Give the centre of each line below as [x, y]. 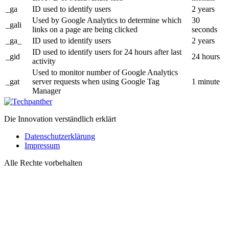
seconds [204, 30]
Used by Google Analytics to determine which [107, 20]
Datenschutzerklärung [60, 136]
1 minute [206, 82]
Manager [47, 91]
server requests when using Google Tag [96, 82]
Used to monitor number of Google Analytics [105, 73]
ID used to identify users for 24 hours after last [107, 52]
